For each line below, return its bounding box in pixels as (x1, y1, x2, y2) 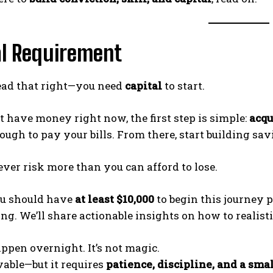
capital (125, 78, 162, 93)
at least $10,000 (75, 191, 154, 206)
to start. (162, 78, 205, 93)
